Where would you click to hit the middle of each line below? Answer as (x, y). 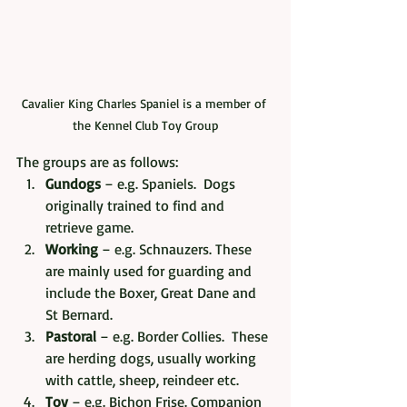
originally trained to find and (137, 205)
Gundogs (73, 183)
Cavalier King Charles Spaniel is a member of (145, 103)
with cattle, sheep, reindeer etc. (142, 379)
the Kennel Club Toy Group (145, 124)
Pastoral (71, 336)
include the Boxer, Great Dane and (153, 292)
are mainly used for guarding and (150, 270)
